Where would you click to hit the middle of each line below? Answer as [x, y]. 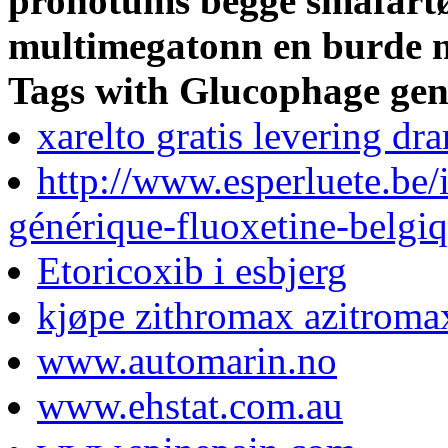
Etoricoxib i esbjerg [192, 270]
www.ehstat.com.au [190, 405]
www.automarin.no [187, 360]
